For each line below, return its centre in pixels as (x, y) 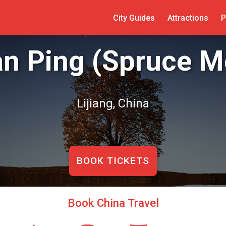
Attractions (188, 18)
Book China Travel (113, 203)
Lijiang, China (113, 103)
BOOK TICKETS (113, 160)
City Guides (134, 18)
